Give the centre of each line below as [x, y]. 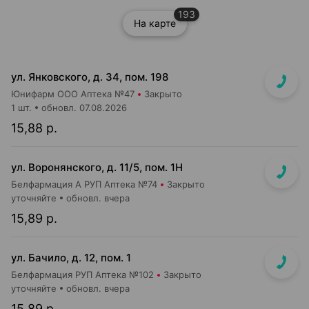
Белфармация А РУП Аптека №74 [84, 184]
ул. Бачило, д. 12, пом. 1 [71, 258]
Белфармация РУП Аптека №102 [82, 275]
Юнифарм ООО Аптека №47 [73, 94]
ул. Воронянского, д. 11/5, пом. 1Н [97, 167]
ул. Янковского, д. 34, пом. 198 [90, 77]
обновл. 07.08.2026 [84, 108]
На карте [154, 23]
